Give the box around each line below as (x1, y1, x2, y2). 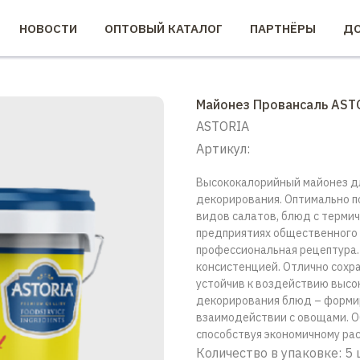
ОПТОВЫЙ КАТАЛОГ (104, 21, 223, 36)
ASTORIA (196, 118, 249, 134)
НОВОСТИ (19, 21, 77, 36)
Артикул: (196, 141, 250, 157)
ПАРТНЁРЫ (250, 21, 316, 36)
